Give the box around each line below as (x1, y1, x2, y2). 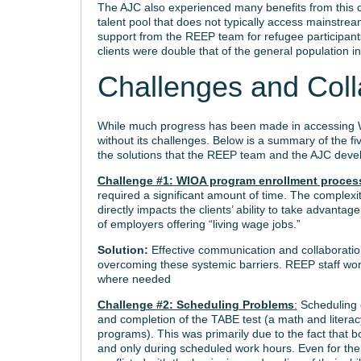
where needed (97, 272, 171, 285)
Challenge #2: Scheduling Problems (97, 298, 294, 311)
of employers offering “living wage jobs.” (97, 218, 301, 230)
